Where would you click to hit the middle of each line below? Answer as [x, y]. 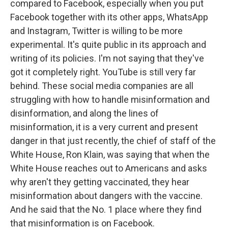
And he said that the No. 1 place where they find [106, 209]
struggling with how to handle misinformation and [110, 99]
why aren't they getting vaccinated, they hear [100, 182]
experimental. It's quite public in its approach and [108, 44]
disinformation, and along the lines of [84, 113]
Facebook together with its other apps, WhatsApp [109, 17]
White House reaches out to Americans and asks [109, 168]
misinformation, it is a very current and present [104, 127]
